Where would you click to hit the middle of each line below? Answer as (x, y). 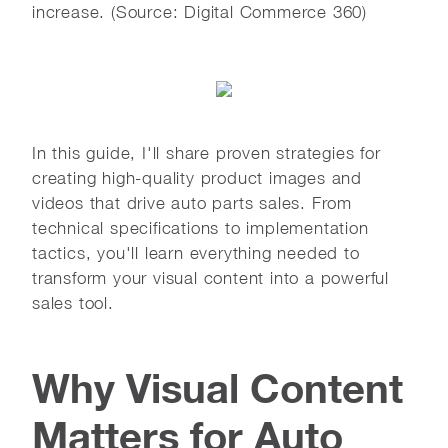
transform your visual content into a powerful (210, 277)
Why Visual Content (217, 387)
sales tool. (73, 302)
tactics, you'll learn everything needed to (196, 252)
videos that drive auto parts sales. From (192, 202)
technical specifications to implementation (200, 227)
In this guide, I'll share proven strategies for (206, 152)
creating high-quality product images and (197, 177)
